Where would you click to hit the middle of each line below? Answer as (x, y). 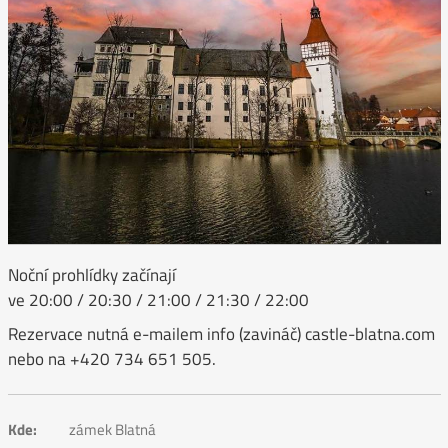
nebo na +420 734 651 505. (111, 358)
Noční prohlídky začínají (91, 275)
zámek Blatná (113, 430)
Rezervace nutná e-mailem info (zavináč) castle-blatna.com (221, 333)
